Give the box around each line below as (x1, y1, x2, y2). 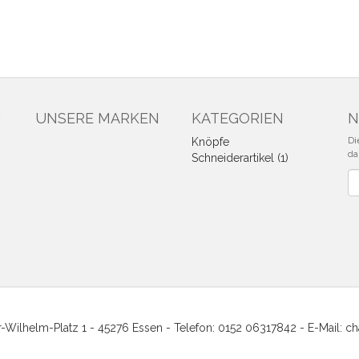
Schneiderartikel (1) (192, 151, 288, 164)
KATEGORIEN (192, 110, 284, 127)
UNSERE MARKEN (35, 110, 159, 127)
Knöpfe (192, 135, 229, 148)
